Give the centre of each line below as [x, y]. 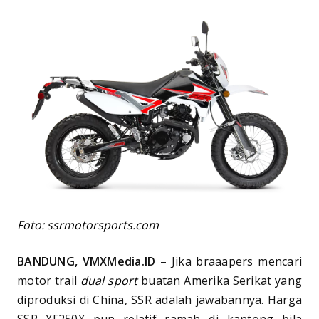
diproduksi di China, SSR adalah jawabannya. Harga [159, 299]
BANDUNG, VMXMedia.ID [87, 261]
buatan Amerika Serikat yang [220, 280]
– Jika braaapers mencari [229, 261]
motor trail [49, 280]
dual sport [109, 280]
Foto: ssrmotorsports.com [88, 225]
